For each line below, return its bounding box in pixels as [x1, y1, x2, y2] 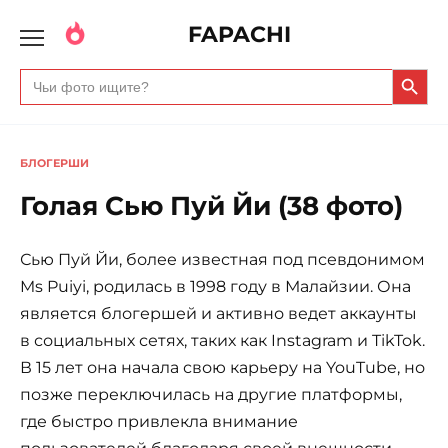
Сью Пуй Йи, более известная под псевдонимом [20, 249, 425, 269]
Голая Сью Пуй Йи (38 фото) [20, 189, 403, 222]
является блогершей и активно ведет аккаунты [20, 303, 417, 323]
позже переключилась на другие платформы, [20, 384, 402, 404]
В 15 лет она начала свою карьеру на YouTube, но [20, 357, 425, 377]
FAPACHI [187, 20, 291, 48]
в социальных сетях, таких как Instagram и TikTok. [20, 330, 425, 350]
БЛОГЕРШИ [20, 156, 89, 170]
